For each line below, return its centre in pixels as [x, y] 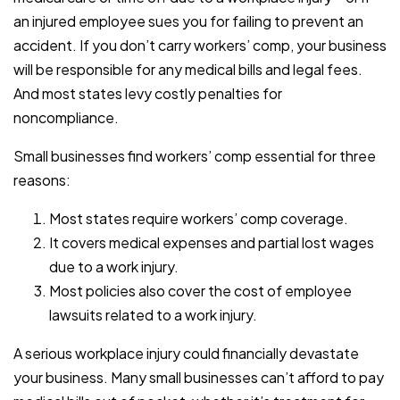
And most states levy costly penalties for [148, 94]
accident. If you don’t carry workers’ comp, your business [200, 46]
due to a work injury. [114, 267]
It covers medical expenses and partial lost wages [212, 243]
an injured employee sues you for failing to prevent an [188, 21]
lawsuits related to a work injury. [153, 315]
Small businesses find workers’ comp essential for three [195, 156]
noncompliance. [66, 118]
